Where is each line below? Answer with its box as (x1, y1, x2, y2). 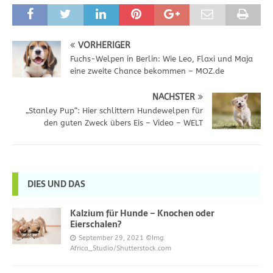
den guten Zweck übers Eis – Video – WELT (44, 118, 203, 127)
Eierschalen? (70, 217, 121, 231)
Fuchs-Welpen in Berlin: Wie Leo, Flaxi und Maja (70, 54, 253, 63)
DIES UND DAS (27, 177, 85, 191)
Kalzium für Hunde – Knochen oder (70, 206, 214, 220)
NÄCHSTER (152, 91, 195, 102)
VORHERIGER (78, 40, 130, 51)
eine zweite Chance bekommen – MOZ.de (70, 66, 224, 76)
